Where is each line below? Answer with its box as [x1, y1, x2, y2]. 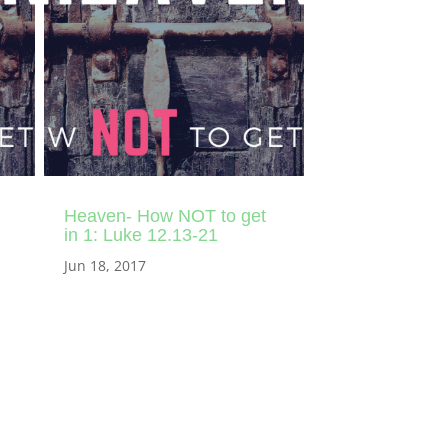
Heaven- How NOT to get [63, 205, 266, 226]
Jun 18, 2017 [63, 255, 146, 275]
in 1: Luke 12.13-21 [63, 224, 218, 245]
